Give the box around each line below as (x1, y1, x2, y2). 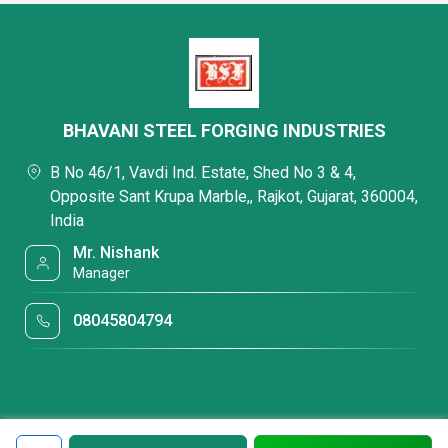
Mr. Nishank (73, 243, 160, 262)
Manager (73, 265, 131, 281)
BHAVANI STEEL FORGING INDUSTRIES (62, 120, 386, 141)
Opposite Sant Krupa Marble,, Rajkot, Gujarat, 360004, (50, 187, 418, 206)
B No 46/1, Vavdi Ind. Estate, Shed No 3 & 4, (50, 163, 356, 182)
